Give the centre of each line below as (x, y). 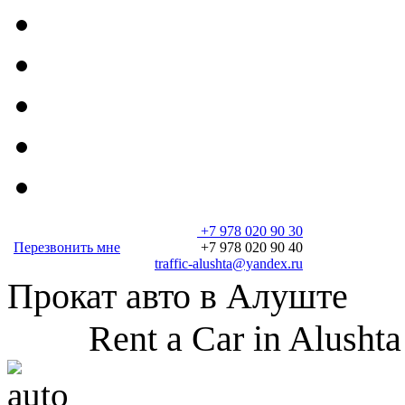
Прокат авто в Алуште (182, 297)
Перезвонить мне (67, 248)
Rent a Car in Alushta (204, 339)
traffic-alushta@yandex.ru (229, 264)
